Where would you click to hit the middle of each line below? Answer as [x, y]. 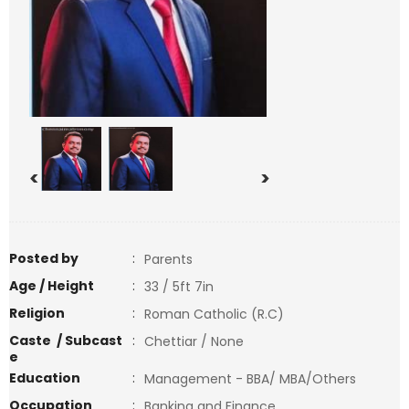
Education [45, 378]
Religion [37, 313]
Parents [168, 259]
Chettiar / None [194, 341]
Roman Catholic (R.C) [218, 314]
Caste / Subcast [66, 341]
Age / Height [52, 286]
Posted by [44, 258]
